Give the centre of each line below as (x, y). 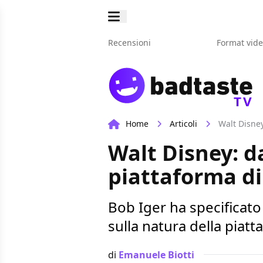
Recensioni (129, 43)
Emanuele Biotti (156, 254)
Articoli (183, 124)
